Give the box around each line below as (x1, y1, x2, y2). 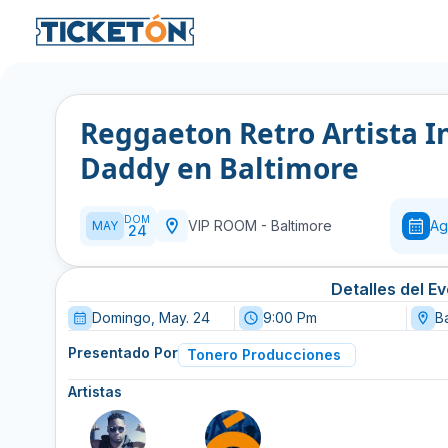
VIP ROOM (188, 217, 261, 234)
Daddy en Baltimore (80, 149, 359, 187)
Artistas (68, 383, 122, 400)
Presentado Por (68, 344, 178, 361)
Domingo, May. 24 (92, 309, 210, 326)
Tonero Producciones (187, 346, 341, 363)
